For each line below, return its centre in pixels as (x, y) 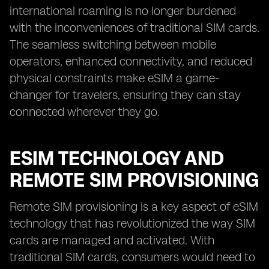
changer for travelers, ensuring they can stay (125, 95)
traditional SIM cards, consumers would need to (132, 257)
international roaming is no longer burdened (123, 11)
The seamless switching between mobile (113, 44)
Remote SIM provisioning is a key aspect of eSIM (134, 207)
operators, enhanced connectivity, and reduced (131, 61)
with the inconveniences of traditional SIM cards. (134, 28)
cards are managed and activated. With (112, 240)
